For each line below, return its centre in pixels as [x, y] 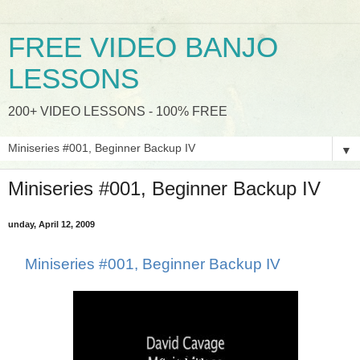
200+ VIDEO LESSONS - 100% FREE [118, 111]
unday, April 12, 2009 [51, 224]
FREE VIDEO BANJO [143, 47]
